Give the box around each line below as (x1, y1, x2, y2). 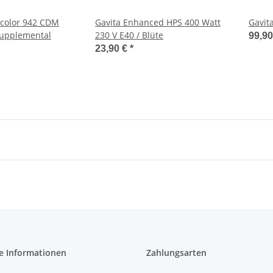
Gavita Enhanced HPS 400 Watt (95, 16, 221, 28)
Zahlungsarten (146, 247, 207, 258)
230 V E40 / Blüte (95, 29, 163, 41)
